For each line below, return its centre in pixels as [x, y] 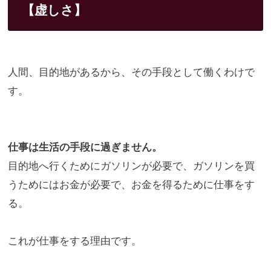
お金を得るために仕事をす [193, 184]
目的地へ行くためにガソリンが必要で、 [100, 165]
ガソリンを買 [224, 165]
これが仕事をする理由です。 [74, 240]
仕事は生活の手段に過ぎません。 [85, 146]
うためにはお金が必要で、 [69, 184]
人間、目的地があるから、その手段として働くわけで [131, 71]
